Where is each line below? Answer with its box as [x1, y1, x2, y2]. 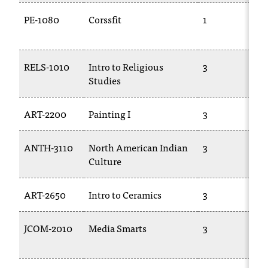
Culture [89, 153, 121, 169]
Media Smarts [89, 220, 147, 236]
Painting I [89, 106, 130, 121]
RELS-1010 [24, 59, 69, 74]
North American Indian [89, 139, 188, 155]
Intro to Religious [89, 59, 163, 74]
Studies [89, 72, 121, 88]
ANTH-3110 [24, 139, 73, 155]
